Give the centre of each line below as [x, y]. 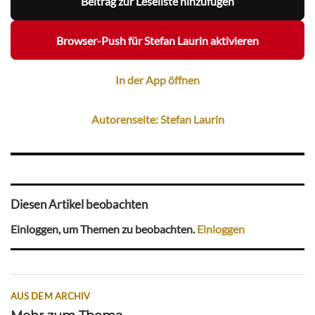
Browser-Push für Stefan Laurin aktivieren [157, 40]
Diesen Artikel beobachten [79, 204]
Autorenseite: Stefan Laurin [157, 119]
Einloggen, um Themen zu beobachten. [104, 229]
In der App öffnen [157, 79]
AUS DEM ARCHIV [51, 296]
